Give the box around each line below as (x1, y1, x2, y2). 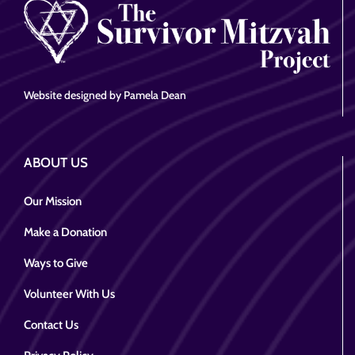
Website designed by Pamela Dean (24, 88, 186, 103)
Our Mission (24, 194, 82, 209)
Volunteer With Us (24, 287, 115, 302)
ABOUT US (24, 155, 88, 171)
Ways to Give (24, 256, 88, 271)
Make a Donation (24, 225, 107, 240)
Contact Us (24, 318, 78, 333)
